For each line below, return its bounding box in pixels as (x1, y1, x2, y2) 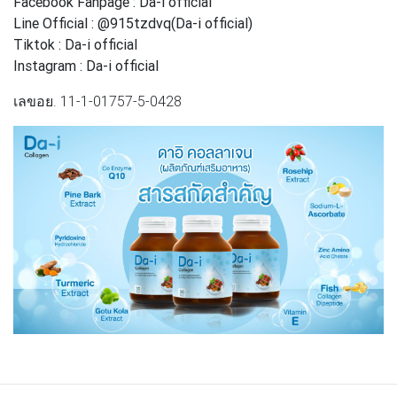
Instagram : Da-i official (13, 56, 159, 74)
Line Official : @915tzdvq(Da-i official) (13, 13, 253, 32)
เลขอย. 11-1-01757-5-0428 (13, 91, 182, 110)
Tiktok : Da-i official (13, 35, 137, 53)
